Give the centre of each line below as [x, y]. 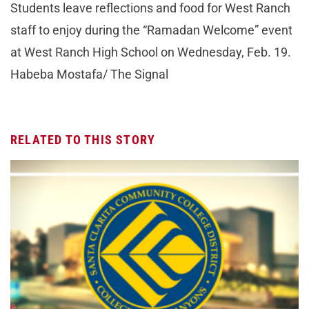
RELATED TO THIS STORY [83, 140]
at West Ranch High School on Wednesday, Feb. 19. [151, 52]
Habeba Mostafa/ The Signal [89, 74]
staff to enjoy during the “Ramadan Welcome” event [151, 30]
